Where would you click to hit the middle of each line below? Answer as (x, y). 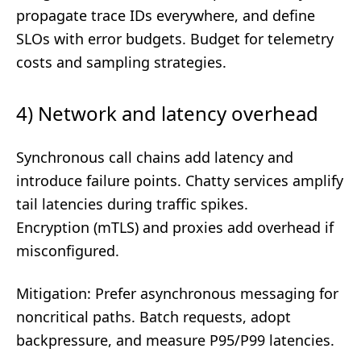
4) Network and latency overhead (167, 113)
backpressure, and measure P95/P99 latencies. (175, 340)
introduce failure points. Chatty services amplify (180, 180)
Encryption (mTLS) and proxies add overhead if (175, 227)
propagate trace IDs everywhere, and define (166, 15)
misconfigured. (68, 251)
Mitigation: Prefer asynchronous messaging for (177, 293)
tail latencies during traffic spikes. (132, 204)
